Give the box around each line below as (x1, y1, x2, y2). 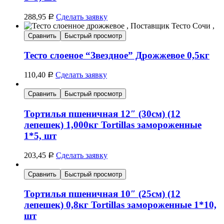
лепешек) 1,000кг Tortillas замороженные (24, 119, 201, 130)
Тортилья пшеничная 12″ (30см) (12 (24, 108, 180, 119)
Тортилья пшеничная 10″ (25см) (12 (24, 188, 180, 199)
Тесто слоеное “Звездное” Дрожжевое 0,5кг (24, 50, 209, 61)
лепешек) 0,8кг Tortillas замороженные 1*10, (24, 199, 216, 210)
